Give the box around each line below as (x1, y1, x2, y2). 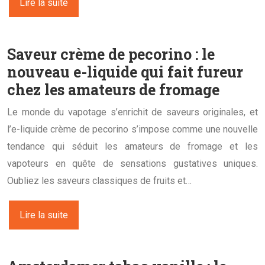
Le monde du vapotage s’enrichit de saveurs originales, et (7, 106, 258, 118)
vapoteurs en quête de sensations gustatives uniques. (7, 157, 258, 169)
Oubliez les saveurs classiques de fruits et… (7, 174, 192, 186)
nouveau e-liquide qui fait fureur (7, 62, 243, 82)
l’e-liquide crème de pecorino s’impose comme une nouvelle (7, 123, 258, 135)
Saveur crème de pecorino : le (7, 44, 215, 64)
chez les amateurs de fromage (7, 79, 219, 99)
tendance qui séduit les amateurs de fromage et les (7, 140, 258, 152)
